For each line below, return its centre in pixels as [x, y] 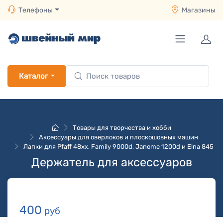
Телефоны [36, 10]
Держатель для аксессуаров [111, 162]
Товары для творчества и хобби [122, 128]
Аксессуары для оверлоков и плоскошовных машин [118, 137]
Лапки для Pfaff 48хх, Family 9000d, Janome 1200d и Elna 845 [118, 147]
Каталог [33, 76]
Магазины [199, 10]
